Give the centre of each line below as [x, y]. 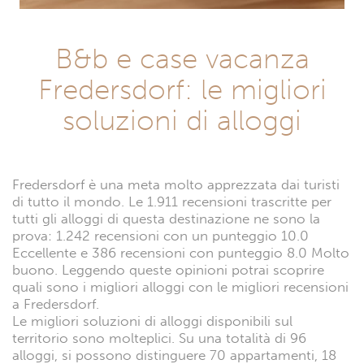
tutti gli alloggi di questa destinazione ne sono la [166, 219]
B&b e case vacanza [182, 58]
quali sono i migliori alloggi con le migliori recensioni [180, 287]
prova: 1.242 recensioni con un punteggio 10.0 [160, 236]
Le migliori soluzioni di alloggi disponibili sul [152, 321]
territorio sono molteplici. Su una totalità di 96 [159, 338]
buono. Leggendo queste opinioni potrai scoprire [168, 270]
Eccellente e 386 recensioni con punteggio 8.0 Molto [181, 253]
